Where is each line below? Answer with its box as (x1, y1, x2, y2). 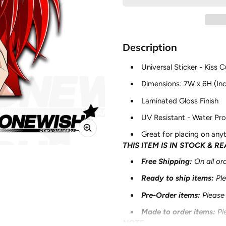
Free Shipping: (141, 157, 192, 166)
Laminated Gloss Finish (141, 96, 220, 105)
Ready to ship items (141, 174, 211, 183)
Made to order (141, 207, 194, 216)
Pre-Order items (141, 190, 198, 200)
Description (123, 41, 177, 53)
